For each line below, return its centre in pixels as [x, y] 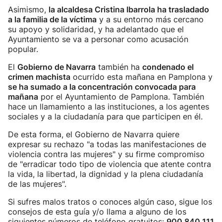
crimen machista [39, 77]
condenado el [168, 67]
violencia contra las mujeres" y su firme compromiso [106, 154]
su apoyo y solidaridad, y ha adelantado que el [96, 29]
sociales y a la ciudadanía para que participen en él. [105, 116]
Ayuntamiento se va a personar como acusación [98, 39]
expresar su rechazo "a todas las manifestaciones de [107, 144]
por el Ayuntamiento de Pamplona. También [121, 97]
